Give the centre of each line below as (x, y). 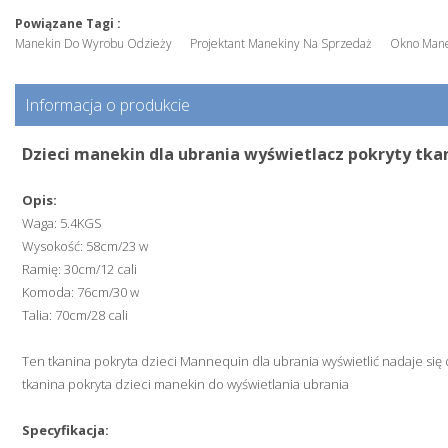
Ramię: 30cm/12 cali (80, 269)
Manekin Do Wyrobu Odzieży (93, 44)
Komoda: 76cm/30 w (81, 292)
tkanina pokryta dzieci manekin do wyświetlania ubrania (186, 384)
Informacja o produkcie (107, 105)
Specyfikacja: (66, 430)
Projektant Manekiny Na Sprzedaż (281, 44)
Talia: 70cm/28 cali (75, 315)
